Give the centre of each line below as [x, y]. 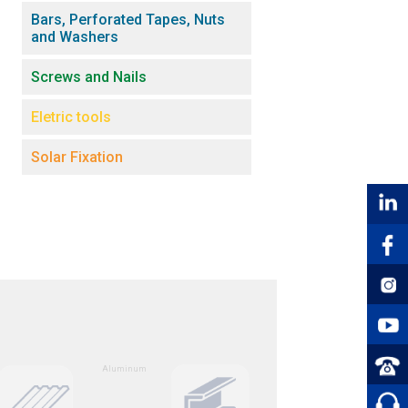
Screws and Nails [89, 76]
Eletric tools [71, 117]
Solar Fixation [77, 157]
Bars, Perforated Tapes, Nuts [128, 19]
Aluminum [123, 368]
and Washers [75, 36]
